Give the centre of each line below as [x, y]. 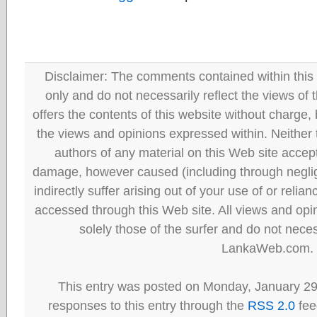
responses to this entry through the [148, 305]
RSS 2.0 [271, 305]
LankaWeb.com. [267, 248]
